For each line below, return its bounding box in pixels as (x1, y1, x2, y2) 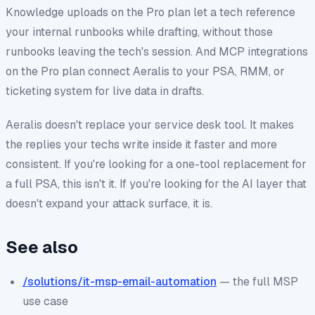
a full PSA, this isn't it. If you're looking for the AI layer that (6, 176, 307, 191)
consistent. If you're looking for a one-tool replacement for (6, 156, 307, 172)
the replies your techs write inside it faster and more (6, 136, 277, 152)
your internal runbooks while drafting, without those (6, 24, 273, 39)
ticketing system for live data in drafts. (6, 83, 204, 98)
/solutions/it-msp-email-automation (22, 274, 217, 289)
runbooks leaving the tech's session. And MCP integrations (6, 44, 308, 59)
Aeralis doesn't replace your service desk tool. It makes (6, 117, 294, 132)
